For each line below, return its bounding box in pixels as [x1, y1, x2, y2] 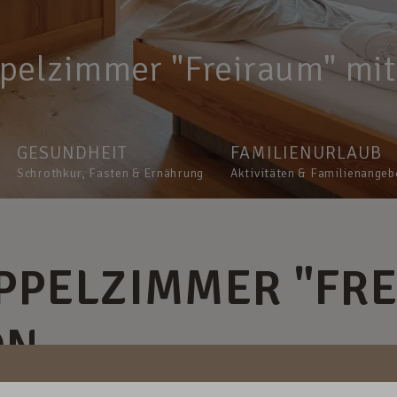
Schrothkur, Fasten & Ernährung [17, 166, 204, 181]
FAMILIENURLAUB [230, 142, 382, 165]
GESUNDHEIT [17, 142, 128, 165]
